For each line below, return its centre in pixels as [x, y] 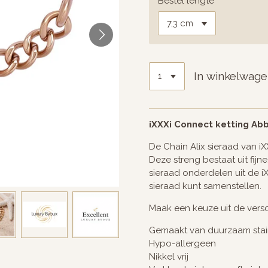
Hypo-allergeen [182, 243]
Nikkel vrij [169, 256]
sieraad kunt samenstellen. [205, 186]
